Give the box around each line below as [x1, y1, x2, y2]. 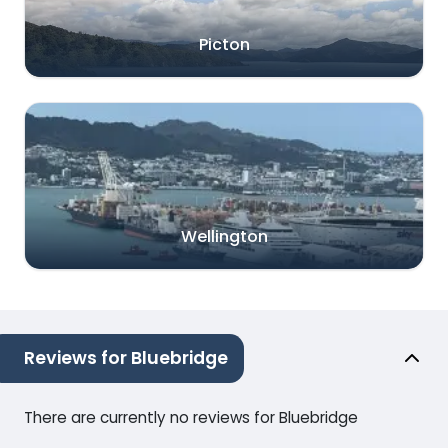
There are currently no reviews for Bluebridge [24, 406, 358, 428]
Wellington [180, 224, 268, 248]
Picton [198, 32, 250, 56]
